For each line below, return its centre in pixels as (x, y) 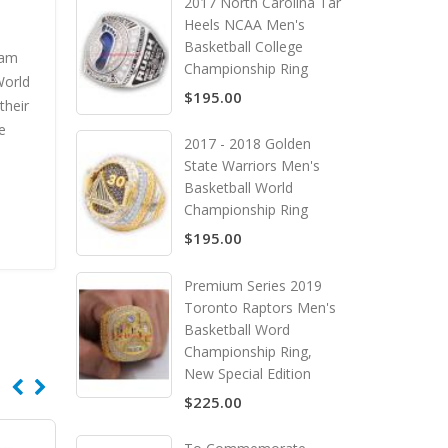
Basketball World (238, 188)
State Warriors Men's (252, 166)
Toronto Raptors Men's (260, 308)
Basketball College (243, 46)
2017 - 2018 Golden (247, 144)
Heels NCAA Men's (244, 24)
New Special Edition (247, 374)
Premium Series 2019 (253, 286)
